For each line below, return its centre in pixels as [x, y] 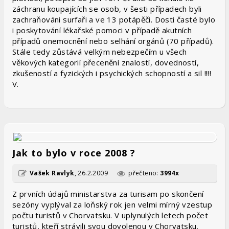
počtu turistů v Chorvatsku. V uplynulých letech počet [110, 215]
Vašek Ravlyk [52, 173]
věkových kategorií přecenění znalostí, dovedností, [106, 62]
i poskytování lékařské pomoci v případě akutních [102, 30]
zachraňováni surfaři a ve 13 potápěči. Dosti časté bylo [114, 19]
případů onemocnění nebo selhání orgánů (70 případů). [113, 41]
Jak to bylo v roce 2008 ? [74, 153]
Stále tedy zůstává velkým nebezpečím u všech [100, 52]
